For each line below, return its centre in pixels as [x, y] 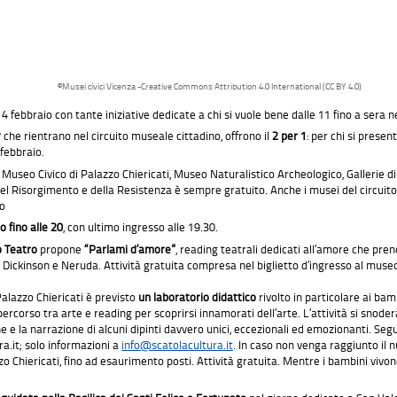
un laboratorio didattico [197, 296]
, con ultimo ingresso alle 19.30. [140, 227]
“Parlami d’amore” [130, 249]
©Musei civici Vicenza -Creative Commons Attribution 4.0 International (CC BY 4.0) [209, 86]
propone [61, 249]
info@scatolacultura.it [177, 344]
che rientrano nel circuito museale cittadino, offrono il [138, 136]
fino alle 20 [35, 227]
